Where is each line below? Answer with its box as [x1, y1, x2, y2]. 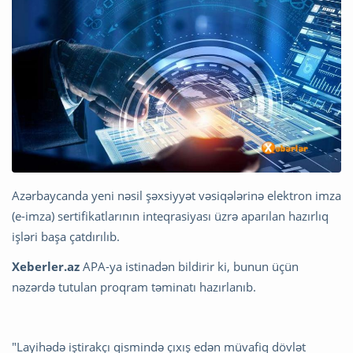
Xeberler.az [12, 258, 80, 274]
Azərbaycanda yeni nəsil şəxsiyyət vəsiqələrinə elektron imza [12, 187, 341, 203]
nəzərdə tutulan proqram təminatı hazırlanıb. [12, 278, 256, 295]
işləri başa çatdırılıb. [12, 228, 120, 244]
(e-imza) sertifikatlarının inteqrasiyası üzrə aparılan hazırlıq [12, 207, 329, 224]
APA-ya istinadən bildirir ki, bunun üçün [80, 258, 299, 274]
